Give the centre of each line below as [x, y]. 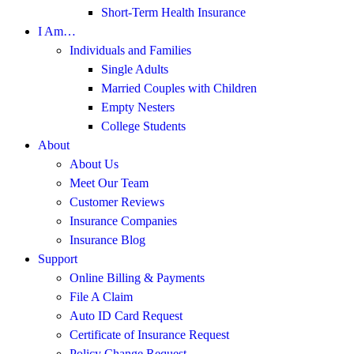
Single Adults [135, 69]
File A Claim [101, 296]
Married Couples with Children [179, 88]
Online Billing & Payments [137, 277]
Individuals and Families [130, 50]
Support [58, 258]
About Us [94, 164]
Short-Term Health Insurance [173, 12]
